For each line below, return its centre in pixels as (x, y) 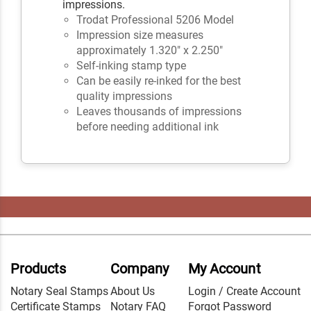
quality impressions (125, 96)
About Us (132, 291)
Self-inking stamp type (132, 65)
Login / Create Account (244, 291)
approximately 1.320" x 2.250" (150, 50)
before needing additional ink (148, 126)
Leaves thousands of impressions (159, 111)
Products (39, 268)
